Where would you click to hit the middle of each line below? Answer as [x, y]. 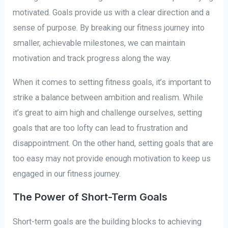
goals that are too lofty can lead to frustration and [101, 128]
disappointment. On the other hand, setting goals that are [113, 143]
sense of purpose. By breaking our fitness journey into [109, 28]
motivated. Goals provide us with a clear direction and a [111, 13]
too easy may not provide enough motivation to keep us [112, 158]
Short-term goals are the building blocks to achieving [107, 222]
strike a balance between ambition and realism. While [108, 97]
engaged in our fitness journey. [67, 174]
